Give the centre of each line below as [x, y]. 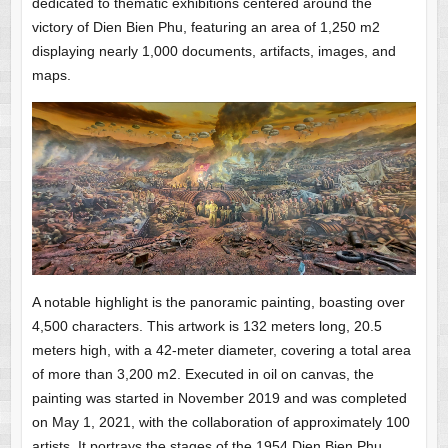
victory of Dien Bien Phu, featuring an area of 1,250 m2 [205, 27]
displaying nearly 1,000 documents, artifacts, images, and [213, 51]
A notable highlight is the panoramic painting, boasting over [218, 302]
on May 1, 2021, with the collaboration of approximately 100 [220, 422]
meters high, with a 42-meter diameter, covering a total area [221, 350]
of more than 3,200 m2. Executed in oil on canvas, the [202, 374]
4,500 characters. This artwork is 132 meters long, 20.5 [206, 326]
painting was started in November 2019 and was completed [219, 398]
